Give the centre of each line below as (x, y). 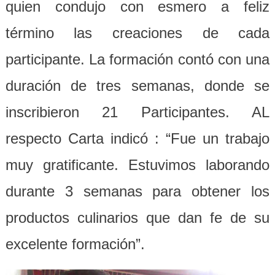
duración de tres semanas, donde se (137, 85)
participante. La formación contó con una (137, 59)
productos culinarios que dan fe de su (137, 217)
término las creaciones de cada (137, 33)
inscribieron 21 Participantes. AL (137, 112)
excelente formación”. (75, 244)
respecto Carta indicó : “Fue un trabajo (137, 138)
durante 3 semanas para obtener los (137, 191)
